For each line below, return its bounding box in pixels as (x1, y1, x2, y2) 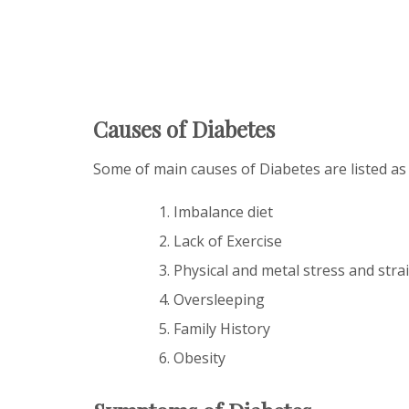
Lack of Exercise (173, 230, 282, 251)
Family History (173, 318, 270, 339)
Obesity (173, 347, 225, 368)
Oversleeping (173, 288, 265, 309)
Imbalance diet (173, 201, 273, 222)
